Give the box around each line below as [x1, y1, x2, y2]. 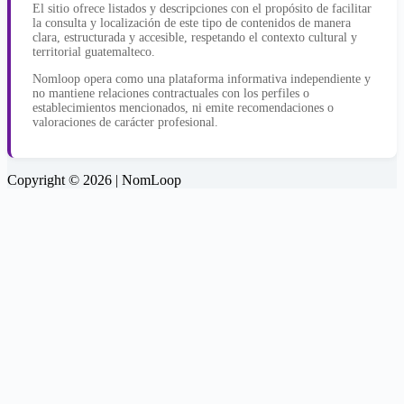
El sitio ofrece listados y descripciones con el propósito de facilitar [32, 2, 372, 16]
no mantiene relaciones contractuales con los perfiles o [32, 87, 309, 101]
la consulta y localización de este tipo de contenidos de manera [32, 16, 351, 31]
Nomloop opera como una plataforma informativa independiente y [32, 72, 371, 87]
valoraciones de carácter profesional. [32, 115, 218, 130]
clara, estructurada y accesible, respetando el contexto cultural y [32, 31, 357, 45]
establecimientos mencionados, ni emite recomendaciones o [32, 101, 334, 115]
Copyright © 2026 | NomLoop [7, 172, 181, 188]
